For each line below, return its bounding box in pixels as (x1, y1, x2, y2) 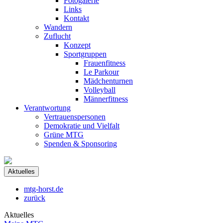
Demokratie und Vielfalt (44, 121, 119, 130)
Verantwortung (24, 104, 71, 112)
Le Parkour (84, 68, 119, 76)
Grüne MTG (44, 130, 84, 139)
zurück (24, 194, 45, 202)
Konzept (64, 41, 91, 49)
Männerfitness (84, 95, 128, 103)
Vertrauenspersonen (44, 112, 106, 121)
